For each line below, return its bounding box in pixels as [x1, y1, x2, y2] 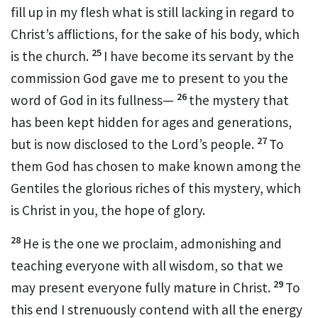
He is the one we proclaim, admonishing [23, 234, 256, 252]
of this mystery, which [170, 179, 301, 197]
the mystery [189, 91, 260, 109]
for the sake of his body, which [118, 25, 300, 43]
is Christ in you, [11, 201, 98, 219]
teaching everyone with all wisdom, [11, 256, 218, 274]
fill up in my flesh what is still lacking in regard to [11, 3, 295, 21]
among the [234, 157, 301, 175]
